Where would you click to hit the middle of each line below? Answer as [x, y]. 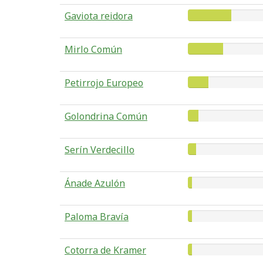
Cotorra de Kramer [105, 250]
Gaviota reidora [99, 16]
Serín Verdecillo [100, 150]
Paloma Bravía [97, 217]
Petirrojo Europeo [104, 83]
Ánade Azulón [95, 183]
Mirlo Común [93, 49]
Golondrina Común [106, 116]
